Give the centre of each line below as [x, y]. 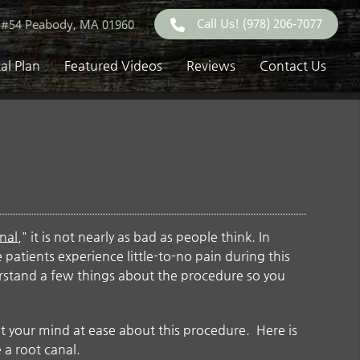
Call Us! [220, 23]
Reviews [211, 65]
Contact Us [293, 65]
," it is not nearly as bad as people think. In [144, 237]
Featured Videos [114, 65]
